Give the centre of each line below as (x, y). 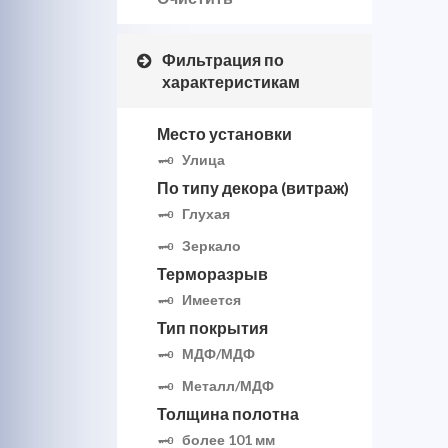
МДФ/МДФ (218, 353)
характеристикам (231, 81)
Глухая (206, 213)
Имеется (211, 299)
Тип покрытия (212, 327)
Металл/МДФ (228, 385)
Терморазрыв (212, 273)
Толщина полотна (228, 413)
